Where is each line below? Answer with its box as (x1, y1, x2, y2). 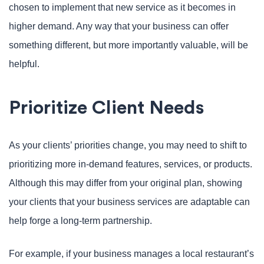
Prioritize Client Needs (9, 98, 204, 117)
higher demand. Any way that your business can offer (9, 21, 229, 31)
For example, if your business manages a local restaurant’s (9, 249, 254, 259)
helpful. (9, 59, 39, 69)
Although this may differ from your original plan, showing (9, 178, 242, 188)
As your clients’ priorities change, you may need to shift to (9, 140, 247, 150)
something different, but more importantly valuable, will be (9, 40, 248, 50)
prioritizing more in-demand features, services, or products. (9, 159, 252, 169)
